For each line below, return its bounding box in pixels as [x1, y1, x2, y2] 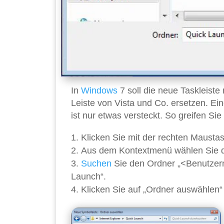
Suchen [81, 158, 111, 169]
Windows [81, 85, 117, 96]
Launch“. [71, 171, 106, 182]
